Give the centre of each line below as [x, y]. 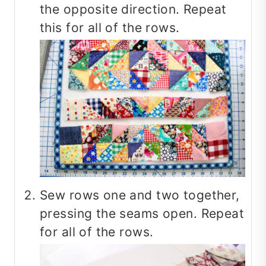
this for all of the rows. [110, 28]
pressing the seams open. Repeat [142, 214]
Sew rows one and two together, [140, 195]
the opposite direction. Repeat [133, 9]
